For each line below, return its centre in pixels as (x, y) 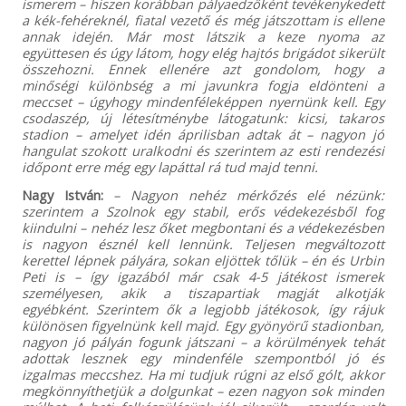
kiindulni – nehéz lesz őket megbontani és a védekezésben (203, 227)
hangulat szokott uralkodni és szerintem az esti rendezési (203, 150)
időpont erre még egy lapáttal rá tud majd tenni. (169, 166)
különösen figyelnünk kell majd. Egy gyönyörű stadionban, (203, 325)
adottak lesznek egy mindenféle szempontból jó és (203, 358)
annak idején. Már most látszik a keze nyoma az (203, 36)
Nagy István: (62, 194)
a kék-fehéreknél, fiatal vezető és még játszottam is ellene (203, 19)
